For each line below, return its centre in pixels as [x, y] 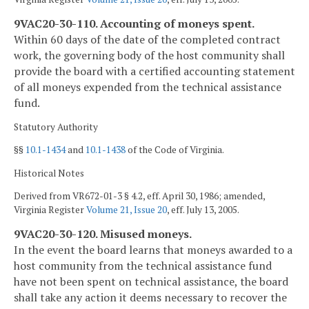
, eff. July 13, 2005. [203, 210]
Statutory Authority [56, 127]
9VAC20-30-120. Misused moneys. [103, 233]
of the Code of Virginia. [175, 150]
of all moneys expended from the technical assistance [148, 87]
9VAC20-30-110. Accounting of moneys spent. [134, 23]
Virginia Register [50, 210]
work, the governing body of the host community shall [149, 55]
